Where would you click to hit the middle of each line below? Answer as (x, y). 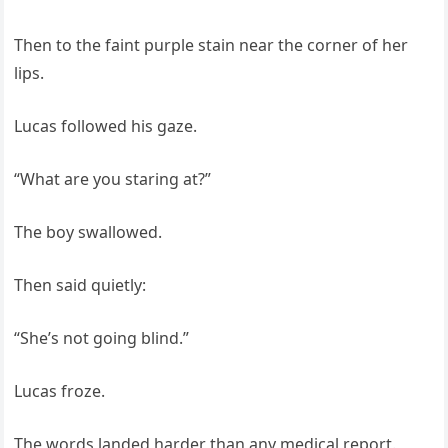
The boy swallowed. (88, 232)
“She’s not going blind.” (102, 338)
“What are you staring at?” (113, 179)
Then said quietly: (80, 285)
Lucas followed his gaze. (106, 126)
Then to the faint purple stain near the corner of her (211, 45)
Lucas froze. (60, 391)
